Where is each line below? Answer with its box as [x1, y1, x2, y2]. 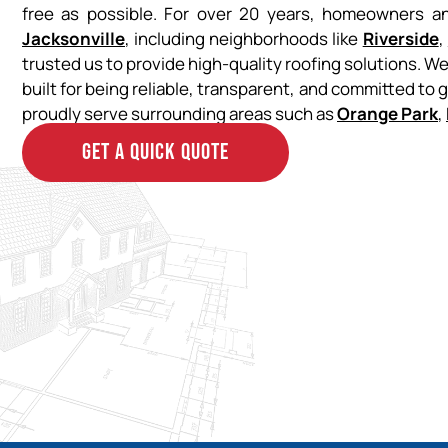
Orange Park [337, 102, 438, 126]
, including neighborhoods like [125, 27, 363, 51]
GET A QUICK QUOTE [82, 138, 229, 167]
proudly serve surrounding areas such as [22, 102, 337, 126]
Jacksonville [22, 27, 125, 51]
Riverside [362, 27, 439, 51]
